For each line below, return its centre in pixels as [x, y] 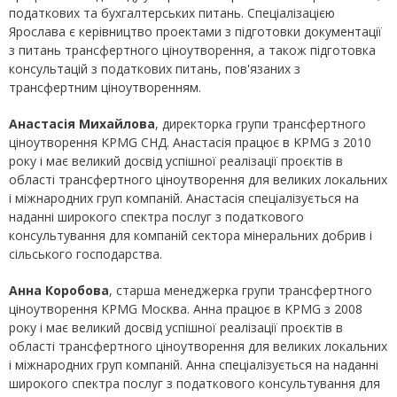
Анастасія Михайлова [82, 124]
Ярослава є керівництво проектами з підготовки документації [195, 32]
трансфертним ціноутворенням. [105, 88]
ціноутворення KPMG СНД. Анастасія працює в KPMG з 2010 [190, 143]
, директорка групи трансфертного [261, 124]
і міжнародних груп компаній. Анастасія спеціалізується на [184, 198]
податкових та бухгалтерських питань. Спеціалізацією [172, 13]
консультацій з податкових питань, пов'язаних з [155, 69]
